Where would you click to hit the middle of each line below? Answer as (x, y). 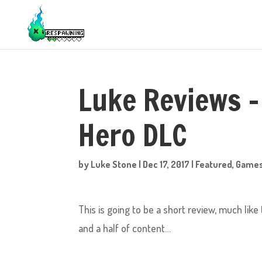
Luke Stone (114, 164)
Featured (214, 164)
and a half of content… (125, 228)
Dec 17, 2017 (166, 164)
